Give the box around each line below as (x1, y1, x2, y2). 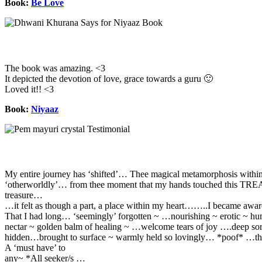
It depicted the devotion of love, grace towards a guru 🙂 (5, 73, 213, 84)
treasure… (5, 190, 43, 200)
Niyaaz (31, 104, 58, 114)
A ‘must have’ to (5, 243, 65, 253)
